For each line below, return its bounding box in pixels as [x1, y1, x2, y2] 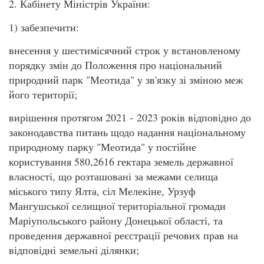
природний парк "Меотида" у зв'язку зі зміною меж [9, 72, 243, 87]
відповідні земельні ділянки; [9, 243, 139, 258]
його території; [9, 87, 77, 101]
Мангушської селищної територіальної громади [9, 199, 226, 213]
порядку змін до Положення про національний [9, 57, 222, 72]
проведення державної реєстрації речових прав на [9, 228, 238, 243]
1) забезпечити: [9, 19, 79, 34]
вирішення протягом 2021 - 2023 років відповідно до [9, 110, 251, 125]
